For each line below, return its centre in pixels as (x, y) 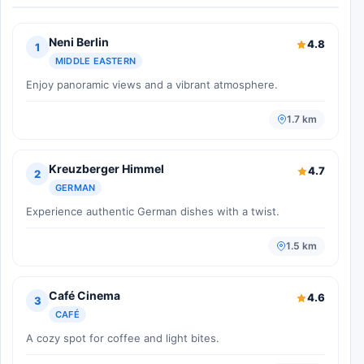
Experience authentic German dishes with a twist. (153, 212)
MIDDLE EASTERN (96, 61)
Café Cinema (84, 296)
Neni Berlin (79, 42)
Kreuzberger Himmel (106, 169)
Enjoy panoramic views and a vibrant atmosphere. (152, 85)
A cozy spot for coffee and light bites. (123, 338)
